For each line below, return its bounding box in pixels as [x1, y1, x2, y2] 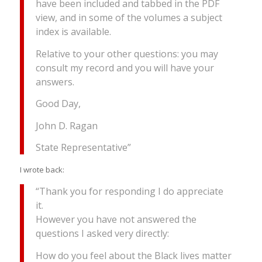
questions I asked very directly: [35, 227, 169, 240]
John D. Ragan [35, 119, 98, 132]
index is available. [35, 25, 111, 38]
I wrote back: [19, 164, 64, 175]
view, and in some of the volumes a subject [35, 11, 222, 24]
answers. [35, 75, 74, 88]
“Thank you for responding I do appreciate [35, 185, 223, 198]
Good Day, [35, 97, 81, 111]
